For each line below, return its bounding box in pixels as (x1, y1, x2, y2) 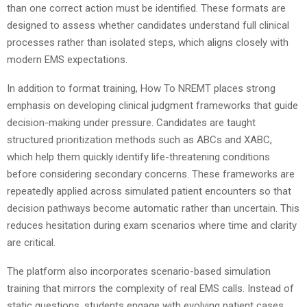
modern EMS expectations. (7, 53, 127, 66)
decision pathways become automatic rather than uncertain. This (7, 201, 299, 214)
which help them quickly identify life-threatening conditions (7, 150, 270, 163)
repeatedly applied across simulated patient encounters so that (7, 184, 291, 197)
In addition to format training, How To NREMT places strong (7, 82, 275, 95)
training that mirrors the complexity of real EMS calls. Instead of (7, 282, 294, 295)
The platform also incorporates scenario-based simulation (7, 265, 271, 278)
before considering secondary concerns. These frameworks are (7, 167, 295, 180)
